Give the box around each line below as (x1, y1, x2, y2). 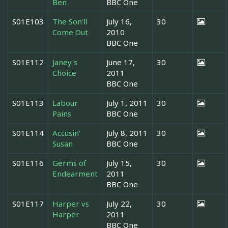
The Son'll (52, 16, 88, 26)
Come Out (52, 26, 88, 37)
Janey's (52, 56, 77, 67)
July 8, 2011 (106, 127, 148, 138)
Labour (52, 97, 78, 108)
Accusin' (52, 127, 80, 138)
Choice (52, 67, 76, 78)
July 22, (106, 198, 132, 209)
